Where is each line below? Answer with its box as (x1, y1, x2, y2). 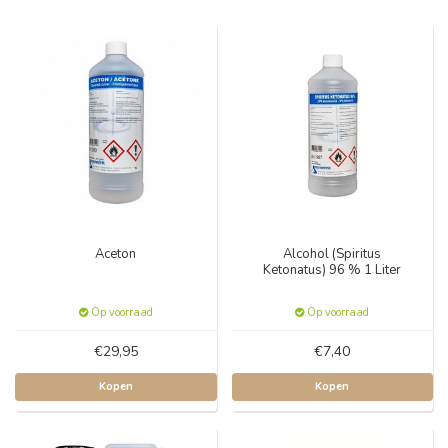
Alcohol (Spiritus (283, 244, 382, 263)
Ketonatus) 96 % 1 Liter (263, 260, 402, 279)
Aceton (95, 244, 137, 263)
